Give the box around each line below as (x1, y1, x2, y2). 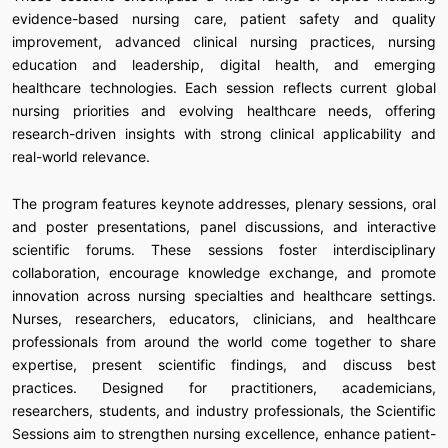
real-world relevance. (12, 147, 150, 165)
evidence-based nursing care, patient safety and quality (12, 9, 436, 27)
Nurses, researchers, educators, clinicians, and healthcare (12, 309, 436, 327)
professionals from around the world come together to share (12, 332, 436, 350)
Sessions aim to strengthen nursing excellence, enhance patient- (12, 424, 436, 442)
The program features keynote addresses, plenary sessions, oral (12, 194, 436, 212)
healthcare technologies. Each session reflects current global (12, 78, 436, 96)
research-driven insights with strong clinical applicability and (12, 124, 436, 142)
